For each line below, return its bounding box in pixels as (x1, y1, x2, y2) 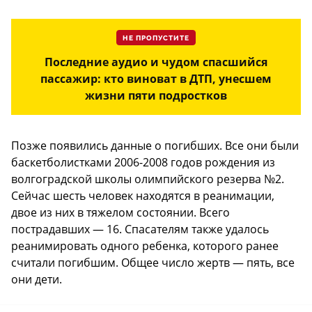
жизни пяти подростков (85, 87, 227, 103)
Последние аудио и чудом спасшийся (45, 54, 267, 70)
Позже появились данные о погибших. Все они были (11, 137, 299, 153)
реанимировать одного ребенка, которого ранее (11, 237, 279, 253)
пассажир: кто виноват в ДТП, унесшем (40, 70, 272, 86)
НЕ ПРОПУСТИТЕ (123, 33, 189, 42)
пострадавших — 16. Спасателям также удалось (11, 221, 269, 237)
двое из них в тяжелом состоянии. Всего (11, 204, 230, 220)
